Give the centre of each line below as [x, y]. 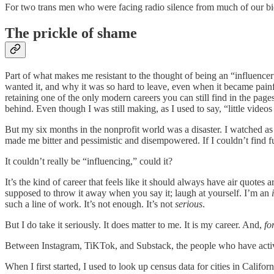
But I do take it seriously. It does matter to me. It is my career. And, [135, 225]
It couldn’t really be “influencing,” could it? [89, 161]
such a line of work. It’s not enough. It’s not [90, 204]
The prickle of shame [71, 33]
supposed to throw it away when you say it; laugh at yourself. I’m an [138, 193]
